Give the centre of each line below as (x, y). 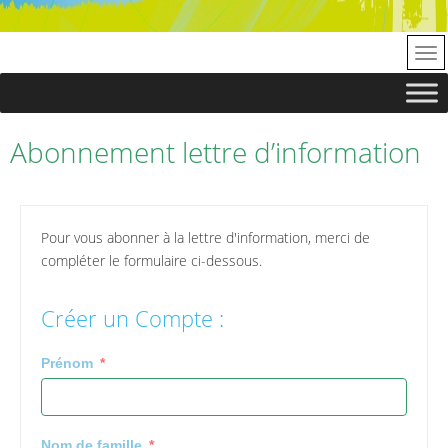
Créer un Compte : (132, 318)
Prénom (67, 363)
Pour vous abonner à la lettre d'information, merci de (205, 237)
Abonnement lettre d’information (215, 152)
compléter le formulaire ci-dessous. (151, 260)
